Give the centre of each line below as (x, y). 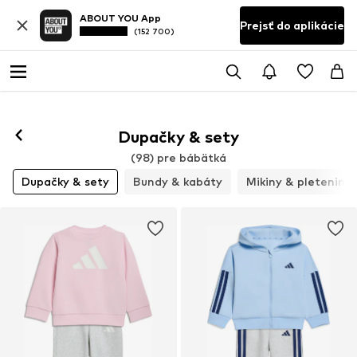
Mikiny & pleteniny (299, 181)
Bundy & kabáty (178, 181)
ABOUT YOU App (120, 18)
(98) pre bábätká (178, 157)
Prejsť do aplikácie (292, 25)
